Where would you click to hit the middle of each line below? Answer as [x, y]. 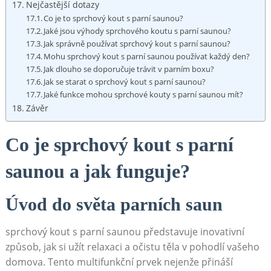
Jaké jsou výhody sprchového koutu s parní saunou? [138, 31]
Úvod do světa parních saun [114, 204]
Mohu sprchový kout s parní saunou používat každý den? [147, 56]
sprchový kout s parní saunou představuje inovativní [125, 231]
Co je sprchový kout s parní [119, 144]
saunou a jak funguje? [97, 171]
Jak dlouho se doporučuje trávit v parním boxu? [129, 69]
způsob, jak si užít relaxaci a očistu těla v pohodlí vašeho [132, 247]
